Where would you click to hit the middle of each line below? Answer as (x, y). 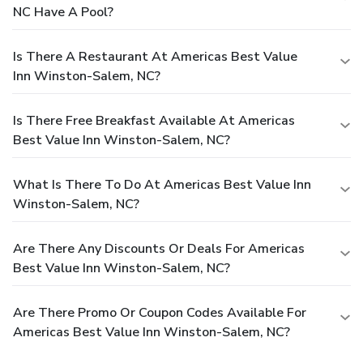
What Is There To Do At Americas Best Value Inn (162, 184)
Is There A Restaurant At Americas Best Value (155, 56)
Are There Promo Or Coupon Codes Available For (160, 312)
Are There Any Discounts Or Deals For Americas (159, 248)
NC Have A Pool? (63, 12)
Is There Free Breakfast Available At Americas (154, 120)
